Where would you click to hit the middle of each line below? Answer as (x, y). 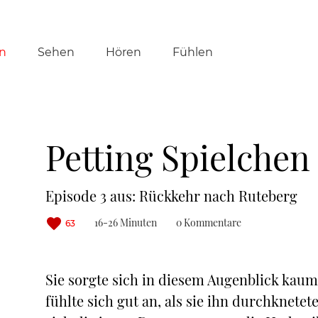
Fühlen (192, 52)
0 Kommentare (209, 223)
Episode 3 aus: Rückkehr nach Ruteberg (171, 196)
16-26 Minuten (126, 223)
